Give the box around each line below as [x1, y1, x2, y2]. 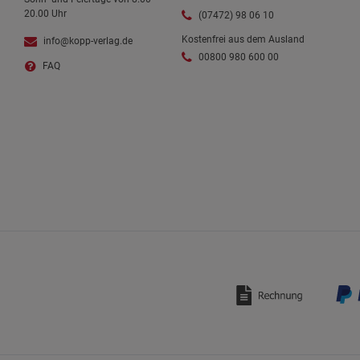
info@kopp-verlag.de [43, 35, 133, 47]
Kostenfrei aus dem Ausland [182, 34, 305, 46]
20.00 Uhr [24, 8, 67, 20]
